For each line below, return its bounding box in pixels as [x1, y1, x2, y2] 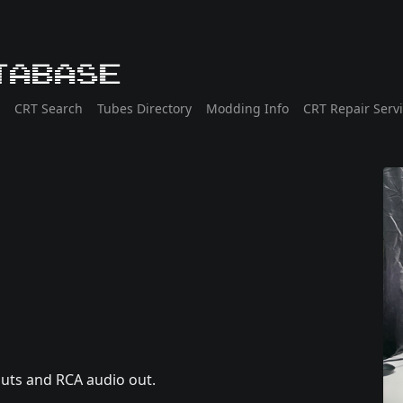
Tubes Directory [97, 100, 192, 118]
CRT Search [14, 100, 83, 118]
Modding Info [206, 100, 289, 118]
